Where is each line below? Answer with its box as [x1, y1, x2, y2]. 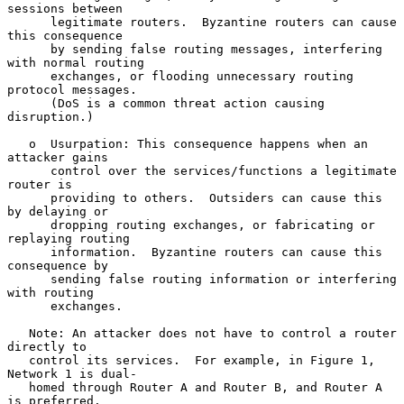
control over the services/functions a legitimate [7, 163, 50, 178]
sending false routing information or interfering [7, 271, 50, 286]
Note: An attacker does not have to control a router [7, 326, 29, 340]
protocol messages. [7, 82, 137, 96]
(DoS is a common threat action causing [7, 96, 50, 110]
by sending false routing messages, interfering [7, 41, 50, 56]
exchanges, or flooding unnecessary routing [7, 69, 50, 83]
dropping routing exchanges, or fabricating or [7, 217, 50, 232]
